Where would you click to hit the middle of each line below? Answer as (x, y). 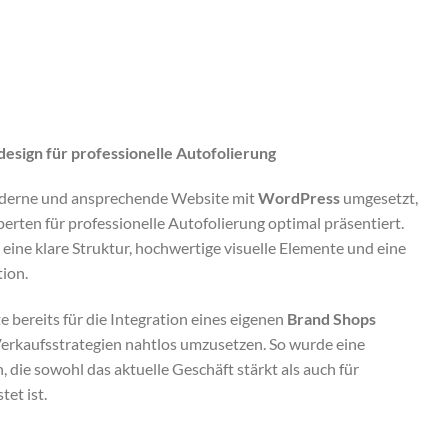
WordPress (299, 198)
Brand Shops (331, 319)
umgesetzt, (379, 198)
